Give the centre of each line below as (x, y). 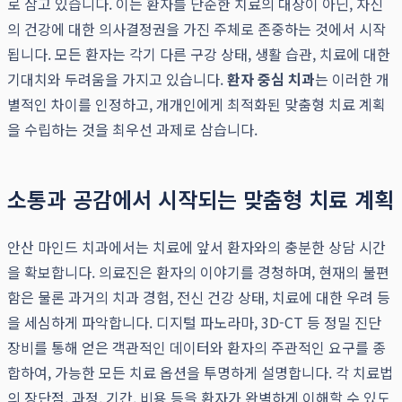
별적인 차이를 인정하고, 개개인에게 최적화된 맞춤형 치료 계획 (197, 105)
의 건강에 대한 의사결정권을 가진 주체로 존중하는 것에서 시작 (197, 29)
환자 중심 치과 (271, 79)
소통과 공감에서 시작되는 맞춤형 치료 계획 (201, 199)
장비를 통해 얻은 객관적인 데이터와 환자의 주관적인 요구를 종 (197, 348)
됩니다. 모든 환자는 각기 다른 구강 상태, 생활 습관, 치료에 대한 (199, 54)
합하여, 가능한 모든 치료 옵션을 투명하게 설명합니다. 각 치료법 (200, 373)
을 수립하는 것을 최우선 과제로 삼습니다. (132, 130)
